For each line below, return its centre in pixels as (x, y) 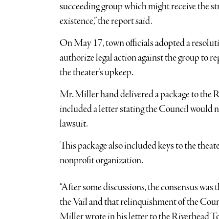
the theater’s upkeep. (97, 73)
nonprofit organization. (102, 161)
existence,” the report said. (106, 22)
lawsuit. (74, 124)
